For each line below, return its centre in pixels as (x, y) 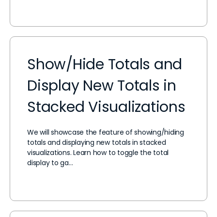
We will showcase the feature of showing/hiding (106, 132)
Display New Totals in (102, 86)
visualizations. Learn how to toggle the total (98, 153)
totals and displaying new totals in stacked (97, 142)
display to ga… (50, 163)
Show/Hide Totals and (105, 64)
